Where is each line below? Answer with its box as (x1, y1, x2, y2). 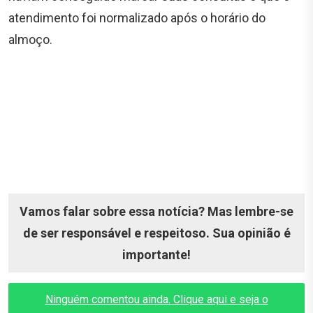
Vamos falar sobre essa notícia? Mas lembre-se (20, 203, 293, 219)
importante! (122, 247, 191, 262)
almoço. (8, 31, 52, 47)
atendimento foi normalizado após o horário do (8, 10, 265, 25)
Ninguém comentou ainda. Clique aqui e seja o (45, 292, 268, 306)
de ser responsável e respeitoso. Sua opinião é (22, 225, 291, 240)
